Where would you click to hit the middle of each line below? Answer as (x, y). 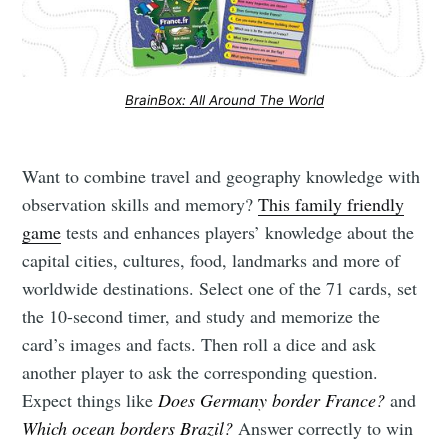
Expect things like (90, 399)
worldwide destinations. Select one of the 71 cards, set (220, 287)
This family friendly (331, 203)
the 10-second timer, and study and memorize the (201, 315)
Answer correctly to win (323, 427)
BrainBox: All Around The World (224, 100)
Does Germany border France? (272, 399)
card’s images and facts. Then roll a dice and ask (199, 343)
